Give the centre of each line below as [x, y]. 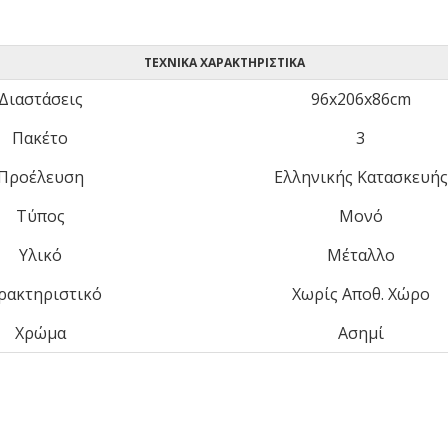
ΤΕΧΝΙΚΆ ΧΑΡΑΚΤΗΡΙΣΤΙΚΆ [224, 62]
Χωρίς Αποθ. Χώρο [360, 294]
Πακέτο [40, 138]
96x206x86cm [360, 99]
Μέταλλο [360, 255]
